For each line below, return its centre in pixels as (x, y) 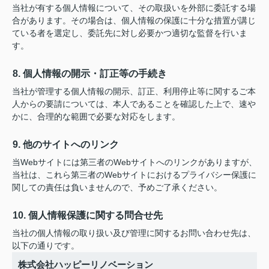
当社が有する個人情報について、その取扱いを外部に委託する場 (134, 8)
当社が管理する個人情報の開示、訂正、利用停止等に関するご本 (134, 91)
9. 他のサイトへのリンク (66, 144)
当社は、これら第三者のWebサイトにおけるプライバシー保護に (134, 174)
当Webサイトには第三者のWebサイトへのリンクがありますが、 (134, 162)
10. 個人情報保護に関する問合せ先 (88, 215)
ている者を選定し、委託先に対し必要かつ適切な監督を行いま (130, 33)
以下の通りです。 (46, 245)
